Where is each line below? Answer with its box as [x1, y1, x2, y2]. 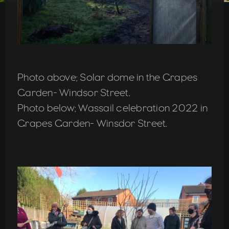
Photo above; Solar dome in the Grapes [17, 72, 198, 83]
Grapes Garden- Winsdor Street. [17, 118, 168, 129]
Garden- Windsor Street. [17, 87, 130, 99]
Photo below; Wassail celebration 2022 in [17, 102, 208, 114]
